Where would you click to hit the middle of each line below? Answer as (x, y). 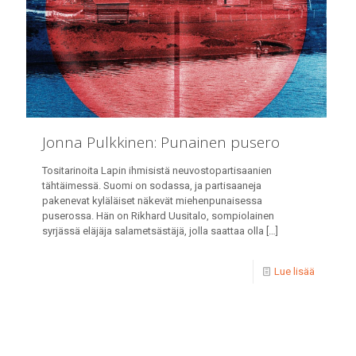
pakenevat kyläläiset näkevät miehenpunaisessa (152, 201)
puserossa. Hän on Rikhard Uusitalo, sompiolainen (158, 216)
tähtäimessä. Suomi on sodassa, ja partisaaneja (152, 186)
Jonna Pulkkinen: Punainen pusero (161, 143)
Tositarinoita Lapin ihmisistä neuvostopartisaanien (157, 171)
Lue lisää (295, 272)
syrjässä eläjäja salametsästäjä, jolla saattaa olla (153, 231)
